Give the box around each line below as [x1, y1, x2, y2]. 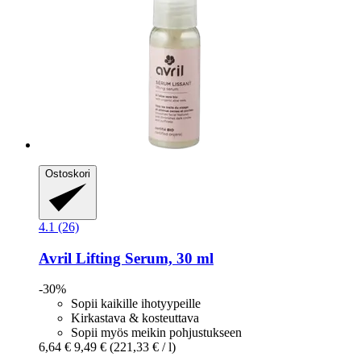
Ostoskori [45, 168, 90, 180]
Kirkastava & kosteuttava [71, 311, 199, 326]
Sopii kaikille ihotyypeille [71, 297, 201, 311]
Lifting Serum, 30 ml [72, 249, 214, 267]
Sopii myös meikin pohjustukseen [71, 326, 242, 340]
